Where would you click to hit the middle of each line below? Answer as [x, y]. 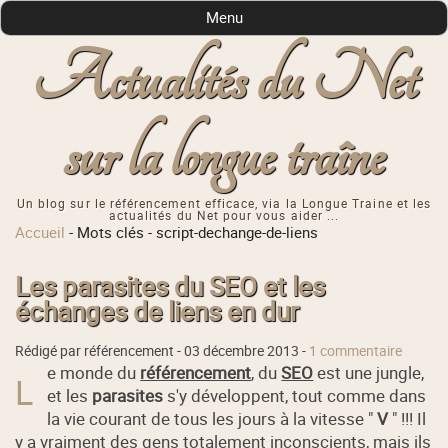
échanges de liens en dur [157, 311]
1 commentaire [356, 350]
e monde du [94, 372]
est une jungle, [369, 372]
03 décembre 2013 [242, 350]
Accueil [40, 232]
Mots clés [111, 232]
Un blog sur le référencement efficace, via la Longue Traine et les [224, 204]
